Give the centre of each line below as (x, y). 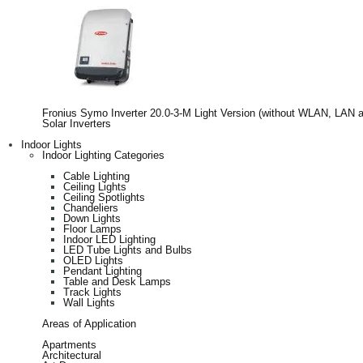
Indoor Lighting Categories (103, 155)
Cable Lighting (96, 176)
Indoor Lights (51, 144)
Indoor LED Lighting (109, 239)
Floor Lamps (92, 228)
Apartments (69, 344)
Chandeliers (91, 207)
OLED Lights (93, 260)
